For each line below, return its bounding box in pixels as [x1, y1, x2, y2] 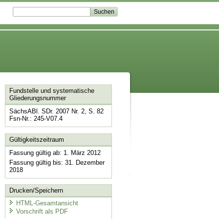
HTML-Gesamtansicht [16, 199, 78, 207]
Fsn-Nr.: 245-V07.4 [9, 115, 63, 123]
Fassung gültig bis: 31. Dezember [9, 158, 105, 166]
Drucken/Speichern [9, 187, 63, 195]
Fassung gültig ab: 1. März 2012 [9, 149, 101, 156]
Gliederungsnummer [9, 94, 66, 102]
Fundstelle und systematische [9, 87, 94, 95]
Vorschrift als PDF [16, 208, 68, 216]
